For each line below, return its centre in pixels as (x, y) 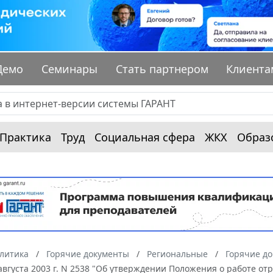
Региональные (177, 254)
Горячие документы (88, 254)
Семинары (70, 69)
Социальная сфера (145, 137)
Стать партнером (162, 69)
